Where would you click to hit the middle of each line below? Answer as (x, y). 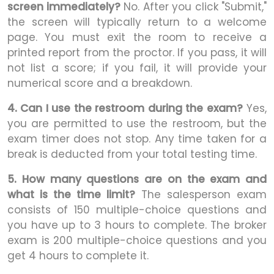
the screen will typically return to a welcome (137, 22)
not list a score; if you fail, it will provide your (137, 68)
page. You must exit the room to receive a (137, 38)
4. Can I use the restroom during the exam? (125, 109)
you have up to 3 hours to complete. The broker (137, 225)
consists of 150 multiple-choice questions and (137, 210)
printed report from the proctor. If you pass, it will (137, 53)
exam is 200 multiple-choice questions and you (137, 241)
